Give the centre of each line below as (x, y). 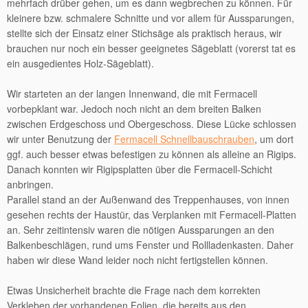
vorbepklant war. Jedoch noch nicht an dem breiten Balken (134, 109)
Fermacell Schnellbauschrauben (184, 139)
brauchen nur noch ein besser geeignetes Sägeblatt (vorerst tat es (151, 48)
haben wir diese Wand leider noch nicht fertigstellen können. (137, 260)
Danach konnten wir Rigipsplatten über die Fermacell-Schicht (140, 169)
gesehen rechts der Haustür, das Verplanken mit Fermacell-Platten (152, 214)
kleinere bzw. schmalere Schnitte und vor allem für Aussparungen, (151, 18)
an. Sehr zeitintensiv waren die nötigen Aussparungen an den (141, 230)
